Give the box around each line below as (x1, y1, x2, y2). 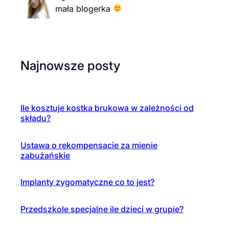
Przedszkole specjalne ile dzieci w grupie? (20, 203, 184, 214)
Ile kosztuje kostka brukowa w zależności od (20, 103, 194, 113)
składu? (20, 113, 51, 124)
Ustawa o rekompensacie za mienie (20, 140, 157, 150)
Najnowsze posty (20, 58, 120, 74)
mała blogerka (55, 3, 113, 14)
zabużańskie (20, 150, 70, 161)
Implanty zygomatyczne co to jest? (20, 177, 154, 188)
